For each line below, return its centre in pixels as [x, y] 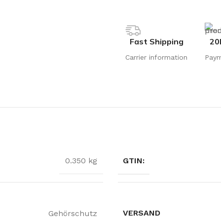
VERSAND [142, 213]
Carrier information [156, 57]
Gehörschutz [73, 213]
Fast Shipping [156, 41]
